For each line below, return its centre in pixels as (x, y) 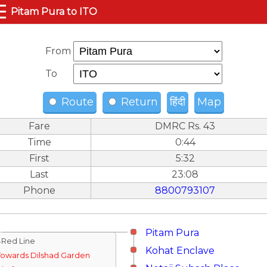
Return (138, 102)
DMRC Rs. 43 (185, 126)
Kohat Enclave (180, 251)
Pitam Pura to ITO (54, 12)
